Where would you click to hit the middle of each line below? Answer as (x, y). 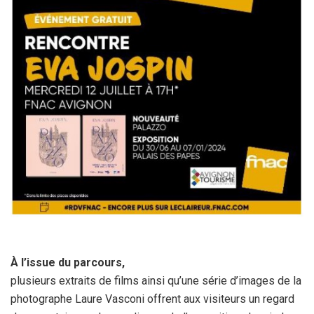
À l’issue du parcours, (68, 262)
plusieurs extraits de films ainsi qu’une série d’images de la (156, 280)
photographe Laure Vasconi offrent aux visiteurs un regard (152, 299)
